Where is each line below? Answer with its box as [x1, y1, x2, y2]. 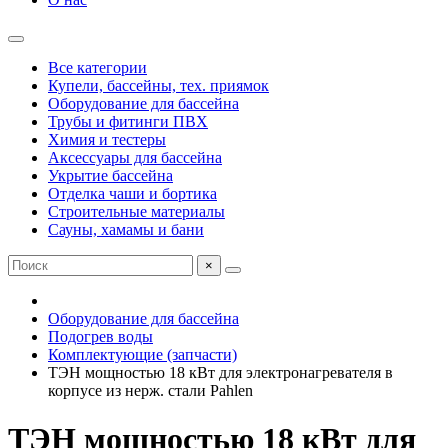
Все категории [48, 59, 147, 76]
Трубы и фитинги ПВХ [48, 113, 208, 130]
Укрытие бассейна [48, 167, 173, 184]
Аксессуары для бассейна [48, 149, 222, 166]
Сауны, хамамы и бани [48, 221, 204, 238]
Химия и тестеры [48, 131, 166, 148]
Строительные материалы [48, 203, 225, 220]
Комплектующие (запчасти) [48, 346, 237, 363]
